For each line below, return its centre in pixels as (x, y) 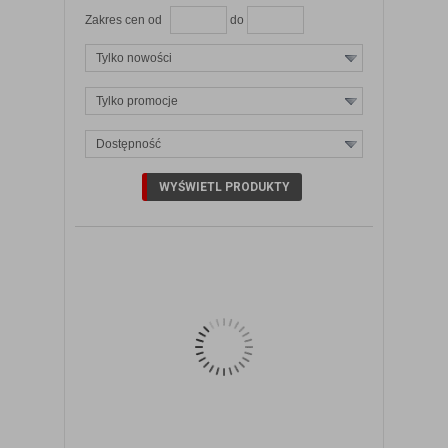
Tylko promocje (137, 100)
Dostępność (128, 143)
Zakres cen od (123, 19)
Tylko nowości (134, 57)
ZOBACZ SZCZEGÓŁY (236, 178)
